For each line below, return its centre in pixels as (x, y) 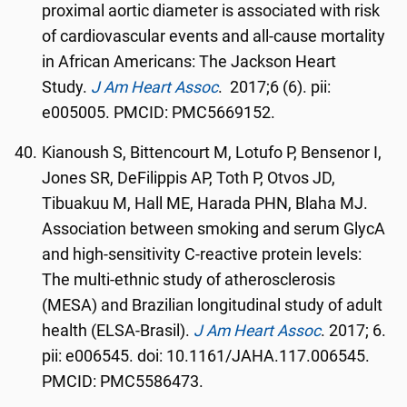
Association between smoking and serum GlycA (214, 229)
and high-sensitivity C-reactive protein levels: (202, 254)
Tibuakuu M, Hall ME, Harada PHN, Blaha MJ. (205, 203)
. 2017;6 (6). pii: (275, 87)
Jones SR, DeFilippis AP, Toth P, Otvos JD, (189, 178)
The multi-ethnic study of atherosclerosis (189, 280)
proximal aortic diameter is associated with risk (211, 11)
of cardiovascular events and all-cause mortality (214, 36)
